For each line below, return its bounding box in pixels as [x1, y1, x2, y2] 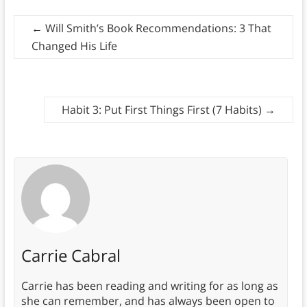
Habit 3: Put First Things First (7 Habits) [62, 101, 265, 117]
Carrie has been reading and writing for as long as [21, 278, 278, 293]
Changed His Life [31, 38, 117, 53]
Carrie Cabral [21, 243, 121, 267]
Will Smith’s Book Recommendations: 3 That [42, 20, 271, 36]
